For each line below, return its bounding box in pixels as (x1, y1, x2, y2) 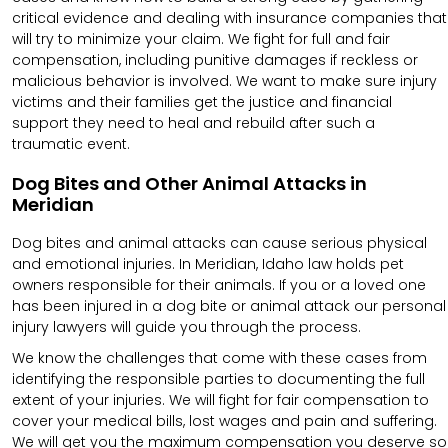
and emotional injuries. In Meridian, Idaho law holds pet (12, 253, 404, 274)
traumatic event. (12, 133, 130, 154)
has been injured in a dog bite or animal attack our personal (12, 295, 446, 316)
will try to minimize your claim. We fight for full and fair (12, 28, 390, 49)
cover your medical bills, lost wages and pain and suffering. (12, 410, 437, 431)
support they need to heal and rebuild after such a (12, 112, 375, 133)
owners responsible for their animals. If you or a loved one (12, 274, 426, 295)
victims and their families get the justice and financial (12, 91, 392, 112)
